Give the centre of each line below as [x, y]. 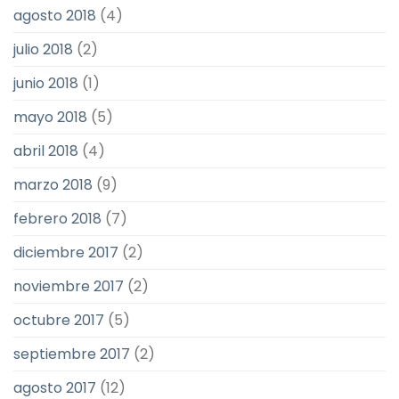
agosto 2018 [55, 16]
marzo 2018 [53, 185]
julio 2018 [43, 50]
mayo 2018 [50, 118]
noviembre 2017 [69, 287]
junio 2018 [46, 84]
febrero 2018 [57, 219]
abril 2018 [46, 151]
